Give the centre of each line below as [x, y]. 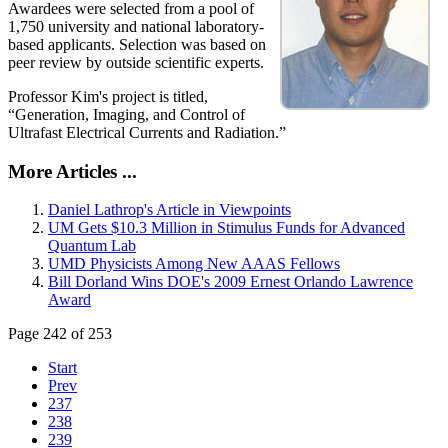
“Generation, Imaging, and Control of [126, 114]
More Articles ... [72, 171]
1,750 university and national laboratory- [136, 26]
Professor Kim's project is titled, [108, 96]
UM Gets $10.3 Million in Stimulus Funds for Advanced [226, 228]
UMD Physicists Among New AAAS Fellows [194, 264]
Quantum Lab [92, 246]
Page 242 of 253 [60, 334]
